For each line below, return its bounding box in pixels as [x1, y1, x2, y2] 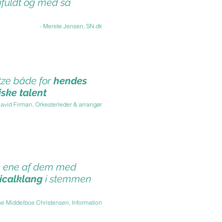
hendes [54, 75, 87, 87]
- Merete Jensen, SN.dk [40, 22, 102, 30]
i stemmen [43, 173, 91, 185]
